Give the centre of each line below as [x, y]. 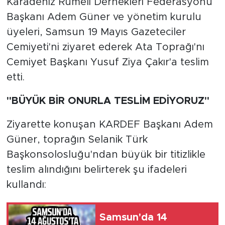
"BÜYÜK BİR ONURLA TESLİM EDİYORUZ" [108, 101]
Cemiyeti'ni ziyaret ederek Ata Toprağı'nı [105, 47]
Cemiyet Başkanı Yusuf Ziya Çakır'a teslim [107, 62]
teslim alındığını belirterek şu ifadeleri [96, 170]
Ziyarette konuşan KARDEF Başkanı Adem [109, 124]
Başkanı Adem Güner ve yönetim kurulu [104, 17]
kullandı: [26, 185]
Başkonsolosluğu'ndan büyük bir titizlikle [106, 154]
